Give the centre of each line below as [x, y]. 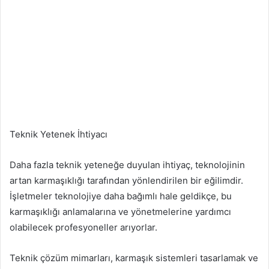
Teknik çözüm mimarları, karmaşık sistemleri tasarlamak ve [134, 258]
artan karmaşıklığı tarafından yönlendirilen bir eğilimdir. [126, 180]
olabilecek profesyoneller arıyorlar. [83, 227]
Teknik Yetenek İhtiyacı [59, 134]
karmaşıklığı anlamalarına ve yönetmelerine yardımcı [120, 211]
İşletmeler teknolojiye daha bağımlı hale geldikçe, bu [121, 196]
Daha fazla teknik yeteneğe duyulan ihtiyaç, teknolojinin [127, 165]
